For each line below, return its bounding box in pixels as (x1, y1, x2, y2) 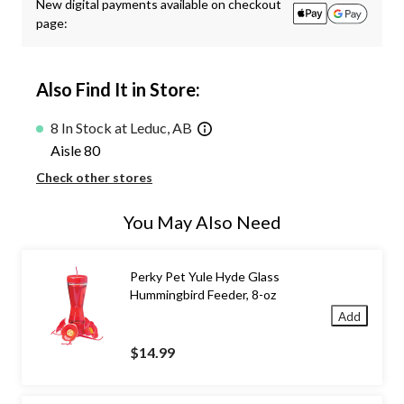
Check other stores (36, 169, 152, 185)
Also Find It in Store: (36, 78, 200, 101)
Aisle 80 (50, 141, 100, 159)
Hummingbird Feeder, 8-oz (130, 286, 276, 302)
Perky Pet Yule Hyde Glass (130, 268, 280, 284)
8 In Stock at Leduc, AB (50, 119, 192, 137)
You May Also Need (123, 210, 281, 233)
